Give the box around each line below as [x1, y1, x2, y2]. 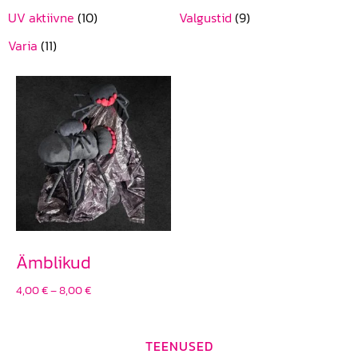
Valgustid [179, 8, 235, 27]
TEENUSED [145, 336, 213, 356]
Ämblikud [16, 249, 91, 276]
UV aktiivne [8, 8, 78, 27]
